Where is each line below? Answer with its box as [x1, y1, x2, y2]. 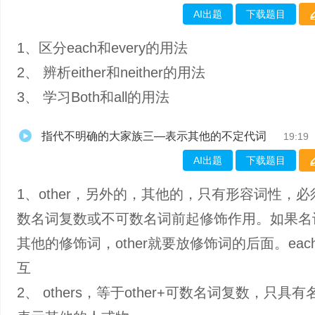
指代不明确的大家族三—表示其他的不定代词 [41, 130, 266, 142]
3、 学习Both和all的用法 [17, 89, 169, 105]
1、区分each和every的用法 [17, 40, 188, 56]
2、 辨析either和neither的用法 [17, 65, 205, 80]
